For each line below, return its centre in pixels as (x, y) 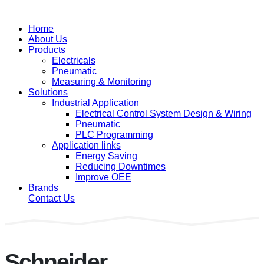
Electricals (74, 60)
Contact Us (52, 198)
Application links (86, 145)
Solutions (48, 92)
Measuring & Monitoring (102, 82)
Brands (43, 188)
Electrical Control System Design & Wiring (164, 113)
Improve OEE (103, 177)
